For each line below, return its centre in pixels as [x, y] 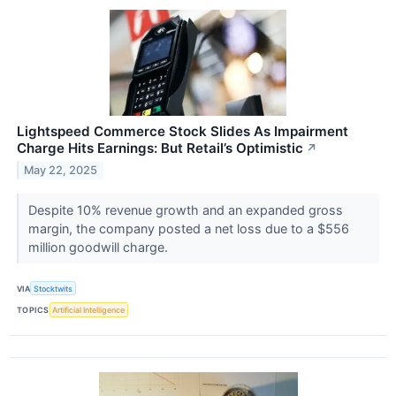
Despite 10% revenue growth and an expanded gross [185, 210]
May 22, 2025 [61, 170]
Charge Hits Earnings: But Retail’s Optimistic [160, 148]
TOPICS [33, 309]
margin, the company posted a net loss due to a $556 [188, 229]
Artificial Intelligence [89, 309]
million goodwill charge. [99, 247]
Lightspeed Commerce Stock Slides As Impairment [183, 132]
